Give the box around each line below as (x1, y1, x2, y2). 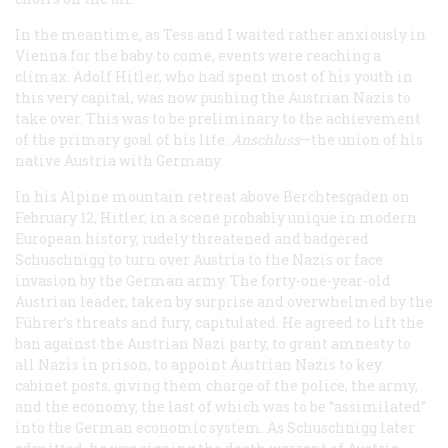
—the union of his (300, 129, 423, 149)
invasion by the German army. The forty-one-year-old (15, 270, 391, 290)
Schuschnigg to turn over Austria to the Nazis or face (15, 249, 383, 269)
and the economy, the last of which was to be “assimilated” (15, 396, 426, 416)
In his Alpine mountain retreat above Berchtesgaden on (15, 186, 410, 206)
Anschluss (231, 129, 300, 149)
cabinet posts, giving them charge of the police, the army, (15, 375, 418, 395)
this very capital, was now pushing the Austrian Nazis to (15, 87, 411, 107)
